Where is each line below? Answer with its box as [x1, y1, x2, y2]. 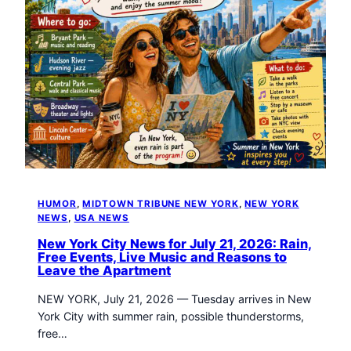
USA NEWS [74, 212, 129, 223]
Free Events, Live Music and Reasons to [38, 249, 287, 266]
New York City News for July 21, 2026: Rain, [38, 236, 312, 252]
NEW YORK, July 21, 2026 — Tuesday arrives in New [38, 291, 312, 306]
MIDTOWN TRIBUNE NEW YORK [82, 197, 239, 209]
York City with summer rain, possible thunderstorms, [38, 309, 304, 323]
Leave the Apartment [38, 262, 171, 279]
